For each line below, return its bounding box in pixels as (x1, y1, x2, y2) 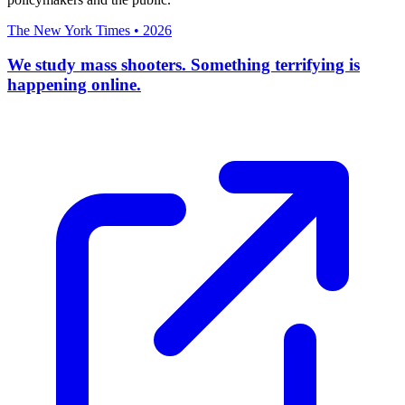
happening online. (7, 75, 141, 95)
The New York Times (7, 22, 130, 38)
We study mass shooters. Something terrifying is (7, 55, 360, 75)
